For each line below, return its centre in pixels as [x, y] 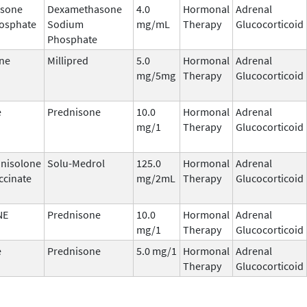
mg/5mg [156, 75]
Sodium [65, 24]
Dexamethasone [85, 9]
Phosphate [72, 39]
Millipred [68, 60]
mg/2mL [156, 178]
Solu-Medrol [76, 163]
